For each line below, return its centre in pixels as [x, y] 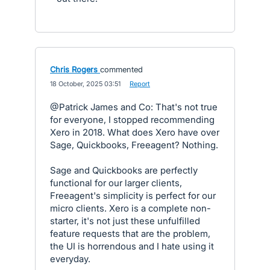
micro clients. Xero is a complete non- [130, 208]
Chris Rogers [74, 69]
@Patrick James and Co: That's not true [134, 107]
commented [121, 69]
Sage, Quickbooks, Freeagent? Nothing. [134, 145]
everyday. [70, 259]
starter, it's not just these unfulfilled [125, 221]
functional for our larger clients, [116, 183]
